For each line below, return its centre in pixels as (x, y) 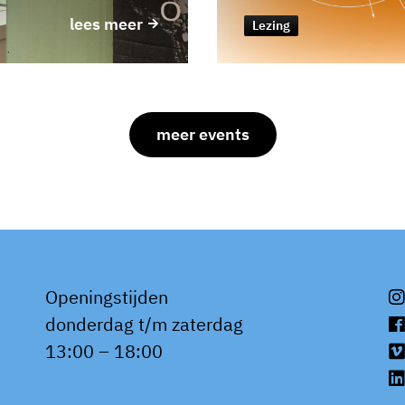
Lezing (271, 25)
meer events (202, 134)
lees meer (108, 24)
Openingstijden (107, 297)
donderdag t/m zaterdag (144, 324)
